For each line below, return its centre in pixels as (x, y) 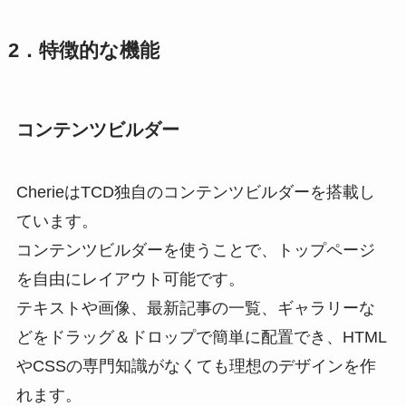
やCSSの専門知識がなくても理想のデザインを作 (196, 367)
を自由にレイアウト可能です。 (130, 280)
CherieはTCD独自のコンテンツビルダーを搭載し (195, 193)
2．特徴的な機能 (83, 50)
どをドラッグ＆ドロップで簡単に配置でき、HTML (201, 338)
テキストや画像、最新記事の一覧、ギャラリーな (195, 309)
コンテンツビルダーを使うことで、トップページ (195, 251)
